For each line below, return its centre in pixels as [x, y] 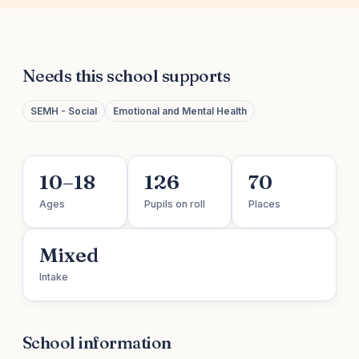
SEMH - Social [64, 111]
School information [97, 343]
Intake [54, 277]
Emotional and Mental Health [180, 111]
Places [265, 204]
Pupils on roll [174, 204]
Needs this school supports [127, 76]
